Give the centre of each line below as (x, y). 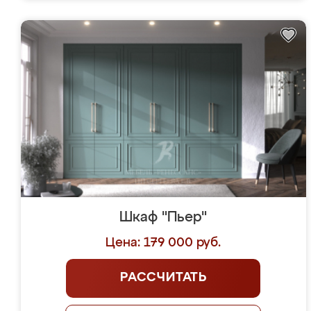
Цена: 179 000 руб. (163, 243)
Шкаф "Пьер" (163, 217)
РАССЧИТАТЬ (163, 278)
